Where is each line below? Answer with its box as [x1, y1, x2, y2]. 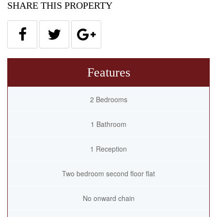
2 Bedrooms [90, 94, 127, 104]
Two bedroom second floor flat [62, 169, 155, 178]
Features [87, 65, 130, 79]
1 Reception [90, 144, 127, 154]
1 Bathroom [91, 119, 126, 129]
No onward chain [82, 193, 135, 203]
